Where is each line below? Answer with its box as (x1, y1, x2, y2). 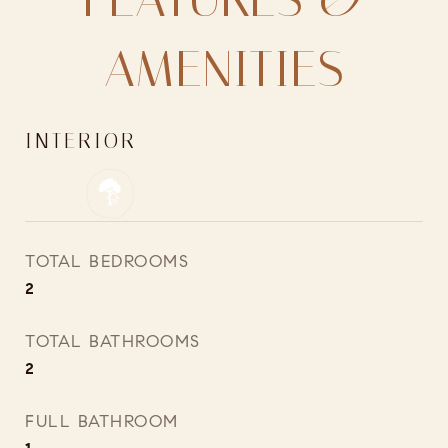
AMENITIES (103, 40, 345, 99)
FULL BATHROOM (25, 411, 179, 432)
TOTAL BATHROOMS (25, 331, 201, 352)
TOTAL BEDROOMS (25, 251, 189, 272)
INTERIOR (25, 129, 137, 153)
